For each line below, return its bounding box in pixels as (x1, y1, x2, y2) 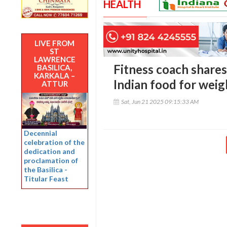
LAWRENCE (33, 54, 75, 64)
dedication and (24, 147, 75, 156)
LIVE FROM (34, 38, 75, 48)
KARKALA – (34, 70, 75, 80)
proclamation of (24, 156, 78, 165)
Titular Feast (24, 174, 68, 183)
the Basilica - (24, 165, 67, 174)
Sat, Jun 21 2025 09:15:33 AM (121, 98, 199, 106)
